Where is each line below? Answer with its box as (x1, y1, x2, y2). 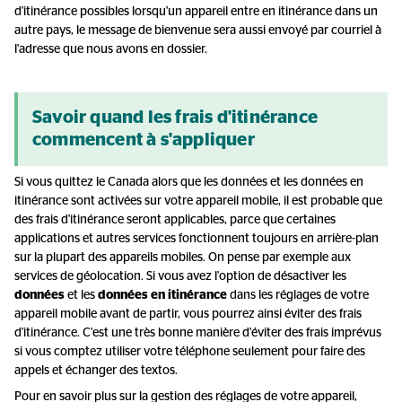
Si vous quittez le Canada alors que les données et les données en (14, 176, 363, 188)
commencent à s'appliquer (32, 131, 255, 149)
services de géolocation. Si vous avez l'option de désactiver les (14, 270, 346, 283)
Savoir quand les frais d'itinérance (32, 109, 318, 127)
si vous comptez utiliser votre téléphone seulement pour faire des (14, 345, 365, 358)
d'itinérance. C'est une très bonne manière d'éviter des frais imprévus (14, 327, 381, 339)
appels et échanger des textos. (14, 364, 178, 377)
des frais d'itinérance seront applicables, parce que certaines (14, 214, 336, 226)
